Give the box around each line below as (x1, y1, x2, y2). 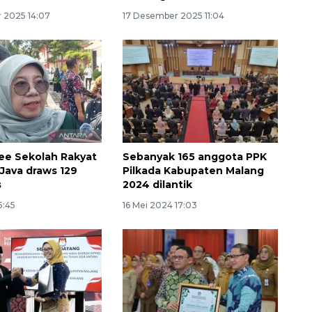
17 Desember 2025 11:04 (122, 10, 224, 21)
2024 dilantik (122, 178, 192, 192)
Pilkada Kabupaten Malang (122, 164, 264, 178)
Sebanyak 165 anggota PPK (122, 150, 267, 164)
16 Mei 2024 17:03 (122, 200, 197, 211)
